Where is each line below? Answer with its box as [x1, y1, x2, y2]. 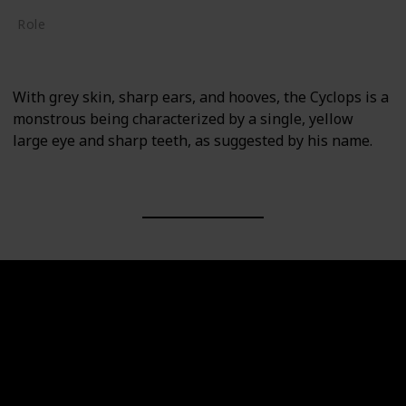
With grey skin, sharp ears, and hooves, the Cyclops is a [13, 87, 389, 108]
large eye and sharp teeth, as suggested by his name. [13, 130, 372, 151]
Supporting [22, 36, 95, 55]
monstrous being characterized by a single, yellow [13, 109, 353, 130]
